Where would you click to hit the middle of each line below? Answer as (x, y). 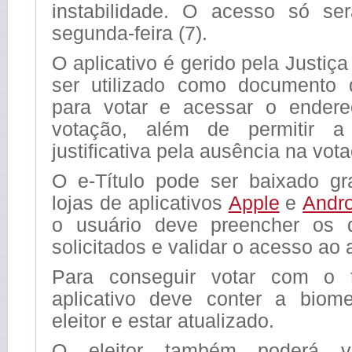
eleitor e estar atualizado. (163, 320)
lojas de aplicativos (140, 202)
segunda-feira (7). (130, 33)
